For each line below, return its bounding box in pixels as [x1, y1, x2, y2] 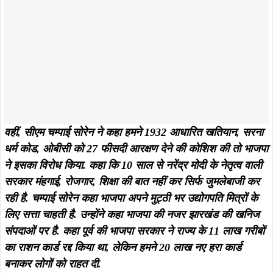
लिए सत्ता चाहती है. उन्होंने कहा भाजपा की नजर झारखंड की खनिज [4, 208, 260, 221]
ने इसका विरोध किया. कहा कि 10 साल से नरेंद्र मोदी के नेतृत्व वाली [4, 158, 262, 171]
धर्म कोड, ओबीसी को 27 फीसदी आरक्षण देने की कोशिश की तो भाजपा [4, 142, 268, 155]
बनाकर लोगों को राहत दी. [4, 257, 101, 270]
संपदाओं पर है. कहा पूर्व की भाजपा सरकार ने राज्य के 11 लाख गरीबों [4, 224, 264, 237]
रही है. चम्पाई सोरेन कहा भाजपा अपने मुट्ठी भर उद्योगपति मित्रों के [4, 191, 258, 204]
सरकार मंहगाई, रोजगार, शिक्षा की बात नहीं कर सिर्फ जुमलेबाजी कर [4, 175, 260, 188]
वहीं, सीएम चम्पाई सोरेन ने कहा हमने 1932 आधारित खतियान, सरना [4, 126, 263, 138]
